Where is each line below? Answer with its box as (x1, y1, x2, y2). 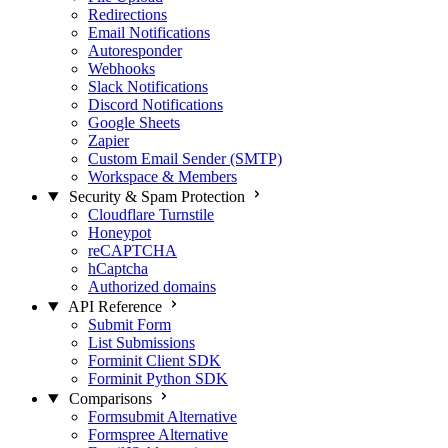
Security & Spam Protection (68, 188, 245, 205)
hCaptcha (88, 260, 148, 277)
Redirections (88, 6, 167, 23)
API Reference (67, 298, 162, 315)
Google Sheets (88, 114, 180, 131)
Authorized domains (88, 278, 216, 295)
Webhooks (88, 60, 155, 77)
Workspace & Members (88, 168, 237, 185)
